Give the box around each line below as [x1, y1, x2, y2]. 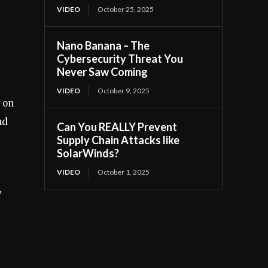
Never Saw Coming [57, 65, 148, 79]
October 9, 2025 [98, 86, 150, 96]
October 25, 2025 [98, 5, 154, 14]
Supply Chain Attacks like [57, 133, 180, 147]
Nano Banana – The [57, 39, 150, 53]
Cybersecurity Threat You [57, 52, 184, 66]
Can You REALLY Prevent [57, 120, 178, 134]
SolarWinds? [57, 147, 120, 160]
